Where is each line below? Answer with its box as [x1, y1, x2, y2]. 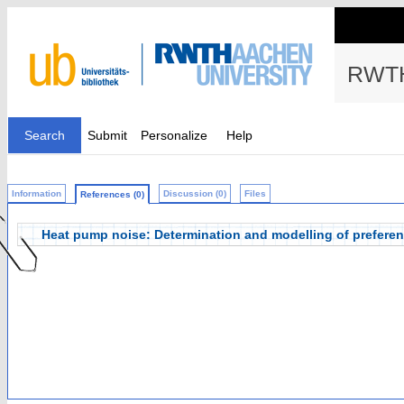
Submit [87, 128, 127, 142]
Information [12, 188, 61, 198]
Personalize [141, 128, 207, 142]
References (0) [80, 189, 144, 199]
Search [24, 128, 65, 142]
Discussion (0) [163, 188, 226, 198]
